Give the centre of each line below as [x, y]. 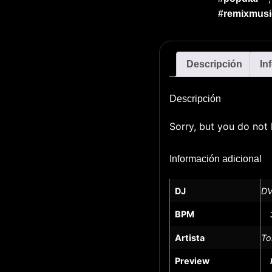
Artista [190, 237]
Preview [192, 260]
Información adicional [216, 158]
